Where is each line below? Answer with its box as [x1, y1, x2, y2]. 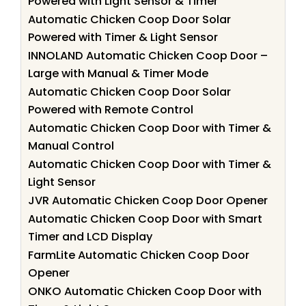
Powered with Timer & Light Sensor [28, 29, 218, 45]
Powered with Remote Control [28, 101, 193, 117]
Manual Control [28, 137, 114, 154]
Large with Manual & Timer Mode [28, 65, 208, 81]
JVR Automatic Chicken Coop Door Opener [28, 192, 268, 208]
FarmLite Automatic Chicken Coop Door [28, 247, 249, 263]
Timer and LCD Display [28, 228, 152, 245]
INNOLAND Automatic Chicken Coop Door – [28, 47, 268, 64]
